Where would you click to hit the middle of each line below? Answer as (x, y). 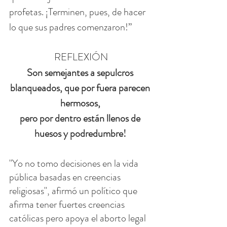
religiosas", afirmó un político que (74, 191)
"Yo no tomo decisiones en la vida (75, 163)
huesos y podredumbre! (81, 133)
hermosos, (81, 103)
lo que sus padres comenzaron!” (70, 27)
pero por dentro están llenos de (81, 118)
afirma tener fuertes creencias (68, 204)
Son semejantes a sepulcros (81, 72)
